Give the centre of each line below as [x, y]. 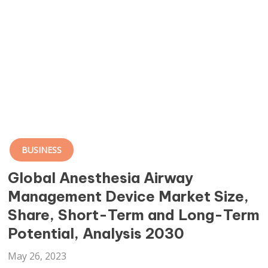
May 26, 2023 [37, 256]
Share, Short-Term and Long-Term [134, 215]
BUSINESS [42, 150]
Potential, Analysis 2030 [96, 233]
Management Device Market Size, [129, 196]
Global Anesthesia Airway [101, 178]
